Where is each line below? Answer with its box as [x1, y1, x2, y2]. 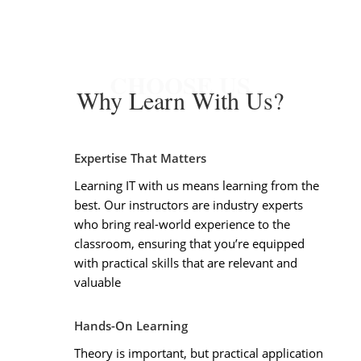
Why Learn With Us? [77, 83, 284, 116]
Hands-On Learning [73, 317, 188, 334]
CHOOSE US [110, 66, 251, 102]
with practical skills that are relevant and [73, 254, 297, 271]
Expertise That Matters [73, 149, 206, 166]
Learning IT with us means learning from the [73, 176, 319, 193]
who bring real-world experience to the [73, 215, 290, 232]
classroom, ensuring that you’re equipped [73, 234, 305, 251]
